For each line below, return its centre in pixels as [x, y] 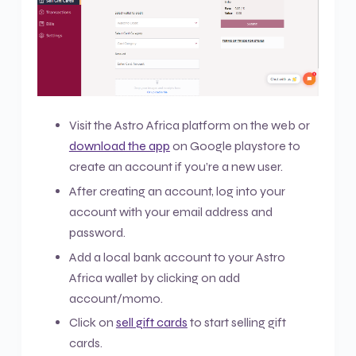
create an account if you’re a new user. [177, 166]
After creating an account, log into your [177, 191]
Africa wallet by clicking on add [154, 277]
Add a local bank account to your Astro [177, 257]
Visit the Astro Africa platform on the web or [189, 125]
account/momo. [116, 298]
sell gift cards [151, 323]
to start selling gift [236, 323]
